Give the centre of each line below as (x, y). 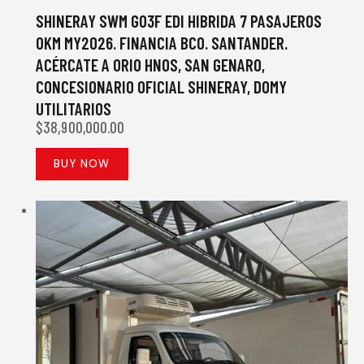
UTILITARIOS (74, 108)
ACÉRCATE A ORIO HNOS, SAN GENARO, (150, 64)
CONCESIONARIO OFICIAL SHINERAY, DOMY (161, 86)
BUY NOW (82, 163)
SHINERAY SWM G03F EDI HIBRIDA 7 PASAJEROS (179, 20)
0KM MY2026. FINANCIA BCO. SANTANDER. (162, 42)
